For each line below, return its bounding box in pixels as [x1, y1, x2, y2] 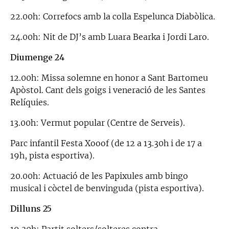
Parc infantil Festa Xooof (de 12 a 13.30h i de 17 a [10, 138, 202, 148]
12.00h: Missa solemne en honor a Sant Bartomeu [10, 72, 208, 83]
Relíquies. [10, 97, 49, 107]
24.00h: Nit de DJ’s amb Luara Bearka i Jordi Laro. [10, 31, 209, 42]
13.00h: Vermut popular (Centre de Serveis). [10, 117, 185, 128]
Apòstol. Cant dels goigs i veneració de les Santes [10, 84, 205, 95]
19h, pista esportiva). [10, 150, 95, 161]
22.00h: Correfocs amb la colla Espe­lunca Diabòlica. [10, 11, 215, 21]
